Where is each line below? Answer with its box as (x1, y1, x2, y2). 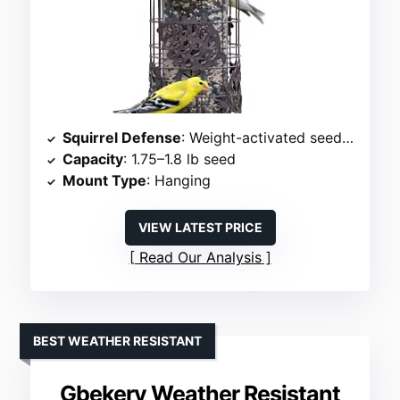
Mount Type (62, 171, 147, 190)
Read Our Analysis (138, 248, 262, 267)
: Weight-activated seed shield (181, 129, 343, 147)
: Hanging (146, 171, 212, 190)
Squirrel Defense (62, 129, 182, 147)
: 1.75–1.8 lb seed (123, 150, 237, 169)
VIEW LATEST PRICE (137, 220, 262, 236)
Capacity (62, 150, 124, 169)
